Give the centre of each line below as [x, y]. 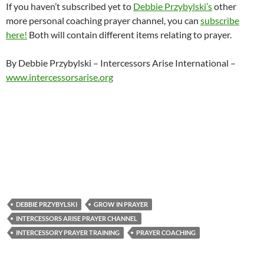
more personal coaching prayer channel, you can [103, 21]
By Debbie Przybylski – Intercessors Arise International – [121, 63]
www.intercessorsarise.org [60, 77]
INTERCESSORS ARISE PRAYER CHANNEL [77, 219]
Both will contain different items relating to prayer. [129, 35]
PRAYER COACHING [166, 233]
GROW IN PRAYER [121, 204]
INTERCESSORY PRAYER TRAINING [68, 233]
